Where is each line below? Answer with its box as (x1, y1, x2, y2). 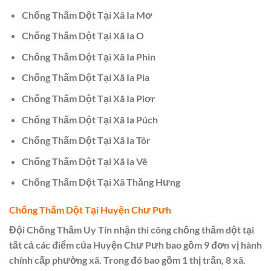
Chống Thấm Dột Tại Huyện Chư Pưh (9, 204, 171, 216)
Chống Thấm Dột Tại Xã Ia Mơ (21, 8, 152, 21)
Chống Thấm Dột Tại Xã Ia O (21, 30, 144, 42)
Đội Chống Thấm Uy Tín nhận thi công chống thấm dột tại (9, 224, 254, 236)
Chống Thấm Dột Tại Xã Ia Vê (21, 155, 148, 167)
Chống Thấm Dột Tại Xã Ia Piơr (21, 92, 155, 104)
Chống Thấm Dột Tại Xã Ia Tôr (21, 134, 151, 146)
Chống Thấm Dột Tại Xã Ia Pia (21, 71, 149, 83)
